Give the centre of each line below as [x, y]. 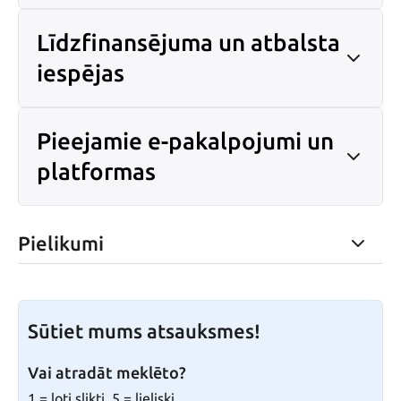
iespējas [81, 73]
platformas [96, 171]
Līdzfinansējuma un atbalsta [188, 43]
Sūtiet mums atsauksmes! [144, 331]
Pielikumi [61, 243]
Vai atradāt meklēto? [107, 372]
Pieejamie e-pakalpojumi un [185, 141]
